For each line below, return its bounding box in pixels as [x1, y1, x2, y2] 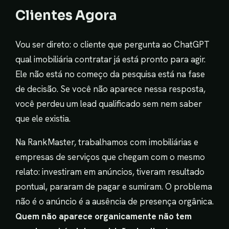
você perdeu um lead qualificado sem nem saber [15, 98, 202, 109]
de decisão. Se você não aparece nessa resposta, [15, 83, 205, 95]
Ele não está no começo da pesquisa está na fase [15, 68, 205, 80]
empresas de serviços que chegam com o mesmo [15, 151, 205, 163]
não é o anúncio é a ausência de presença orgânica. [15, 195, 214, 207]
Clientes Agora [15, 7, 117, 24]
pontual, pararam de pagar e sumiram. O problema [15, 180, 212, 192]
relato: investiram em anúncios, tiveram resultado [15, 166, 204, 177]
